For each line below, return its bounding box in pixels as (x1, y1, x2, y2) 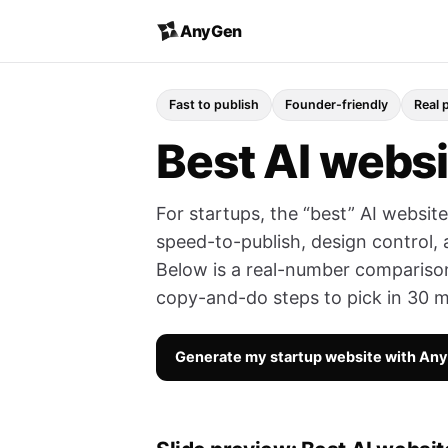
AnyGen (180, 20, 243, 41)
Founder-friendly (285, 97, 388, 112)
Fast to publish (169, 97, 259, 112)
